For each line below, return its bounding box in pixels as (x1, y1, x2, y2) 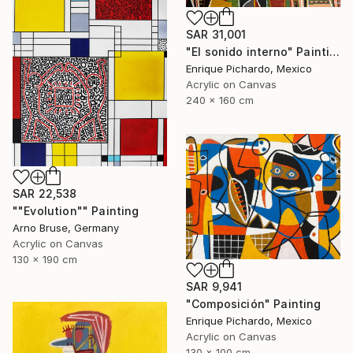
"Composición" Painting (186, 297, 321, 310)
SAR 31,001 (186, 27, 247, 41)
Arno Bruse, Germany (13, 221, 119, 234)
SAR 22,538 (13, 186, 77, 200)
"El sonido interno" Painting (329, 44, 340, 58)
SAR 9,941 (186, 280, 243, 293)
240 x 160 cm (186, 93, 254, 106)
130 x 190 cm (13, 252, 77, 266)
